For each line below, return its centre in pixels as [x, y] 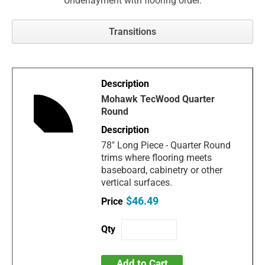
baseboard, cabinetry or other [162, 170]
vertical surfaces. [137, 182]
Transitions [132, 31]
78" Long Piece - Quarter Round [166, 145]
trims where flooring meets [157, 157]
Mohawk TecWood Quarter [158, 99]
